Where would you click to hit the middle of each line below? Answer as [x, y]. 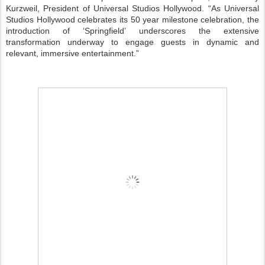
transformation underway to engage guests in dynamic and [132, 43]
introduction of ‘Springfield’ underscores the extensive [132, 31]
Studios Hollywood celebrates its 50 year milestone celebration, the [132, 20]
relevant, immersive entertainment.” [72, 54]
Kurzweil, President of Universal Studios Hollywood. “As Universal [132, 9]
